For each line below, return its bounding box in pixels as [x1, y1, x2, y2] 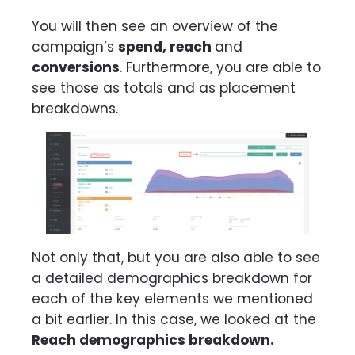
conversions [32, 57, 120, 77]
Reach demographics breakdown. [32, 330, 274, 350]
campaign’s [32, 36, 118, 56]
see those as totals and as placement [32, 78, 296, 97]
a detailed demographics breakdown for [32, 269, 312, 288]
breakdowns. [32, 98, 122, 118]
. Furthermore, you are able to [120, 57, 321, 77]
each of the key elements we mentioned [32, 289, 313, 309]
